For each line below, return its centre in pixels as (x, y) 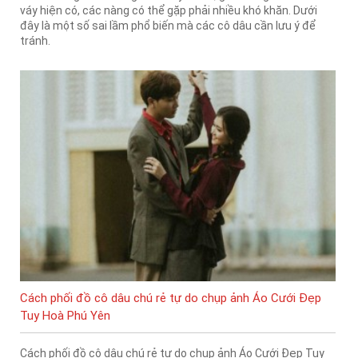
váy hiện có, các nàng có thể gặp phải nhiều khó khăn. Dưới (169, 11)
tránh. (35, 41)
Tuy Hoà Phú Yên (65, 315)
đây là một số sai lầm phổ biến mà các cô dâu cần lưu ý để (168, 26)
